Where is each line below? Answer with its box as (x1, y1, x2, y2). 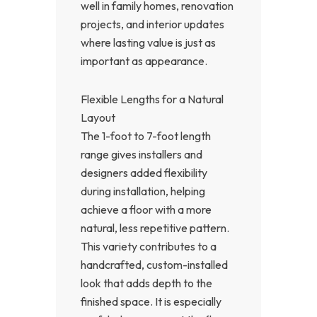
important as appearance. (81, 53, 207, 68)
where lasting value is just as (81, 35, 216, 50)
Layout (81, 110, 115, 125)
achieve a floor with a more (81, 202, 212, 217)
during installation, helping (81, 183, 205, 198)
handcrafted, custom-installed (81, 257, 228, 272)
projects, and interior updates (81, 16, 224, 31)
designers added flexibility (81, 165, 207, 180)
